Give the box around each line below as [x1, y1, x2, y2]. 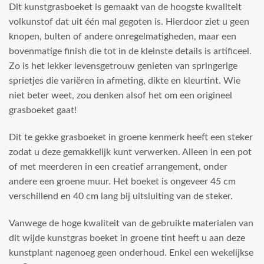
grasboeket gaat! [9, 105, 77, 115]
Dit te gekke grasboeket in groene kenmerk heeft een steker [9, 133, 253, 143]
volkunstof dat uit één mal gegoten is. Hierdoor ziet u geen [9, 17, 249, 27]
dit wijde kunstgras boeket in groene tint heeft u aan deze [9, 233, 245, 243]
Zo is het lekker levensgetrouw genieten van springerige [9, 61, 237, 71]
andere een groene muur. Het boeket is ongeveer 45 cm [9, 177, 236, 187]
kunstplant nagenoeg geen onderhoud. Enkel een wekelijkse [9, 248, 253, 258]
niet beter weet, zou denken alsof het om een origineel [9, 91, 232, 101]
